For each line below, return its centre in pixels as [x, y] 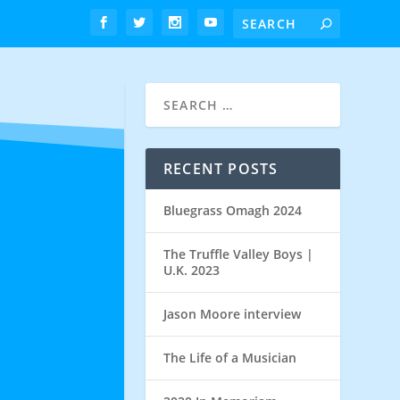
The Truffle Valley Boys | [238, 254]
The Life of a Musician [229, 358]
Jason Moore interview [232, 314]
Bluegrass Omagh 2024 [232, 210]
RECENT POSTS [221, 169]
